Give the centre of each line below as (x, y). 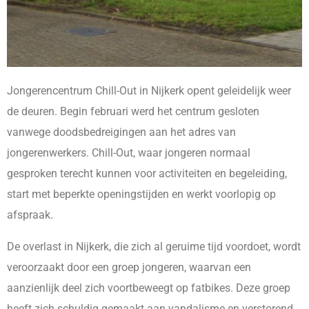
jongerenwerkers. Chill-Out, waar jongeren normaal (129, 152)
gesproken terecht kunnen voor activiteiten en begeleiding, (147, 173)
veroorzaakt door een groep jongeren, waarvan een (129, 267)
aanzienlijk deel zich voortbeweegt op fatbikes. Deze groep (149, 288)
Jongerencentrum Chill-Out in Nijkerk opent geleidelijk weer (149, 90)
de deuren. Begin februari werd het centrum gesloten (133, 111)
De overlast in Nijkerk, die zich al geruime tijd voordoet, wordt (154, 246)
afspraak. (30, 215)
